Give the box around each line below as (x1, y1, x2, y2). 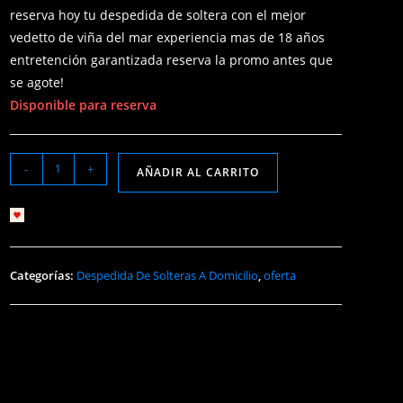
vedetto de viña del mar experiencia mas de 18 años (9, 28, 325, 46)
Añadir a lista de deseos (32, 208, 178, 226)
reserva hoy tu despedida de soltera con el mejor (9, 5, 306, 23)
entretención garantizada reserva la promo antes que (9, 50, 333, 68)
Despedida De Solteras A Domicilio (76, 266, 258, 283)
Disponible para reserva (9, 95, 157, 113)
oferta (263, 266, 296, 283)
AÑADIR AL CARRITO (136, 164, 259, 180)
